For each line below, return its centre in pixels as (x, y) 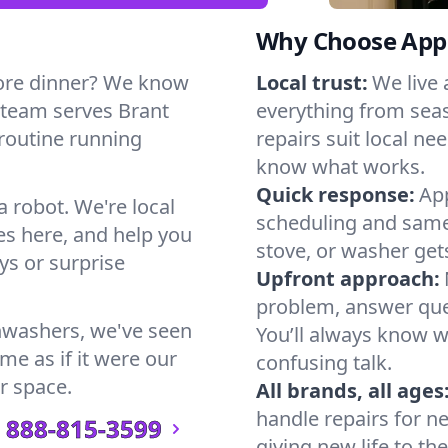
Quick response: (335, 194)
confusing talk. (324, 362)
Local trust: (312, 82)
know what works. (340, 166)
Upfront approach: (348, 278)
